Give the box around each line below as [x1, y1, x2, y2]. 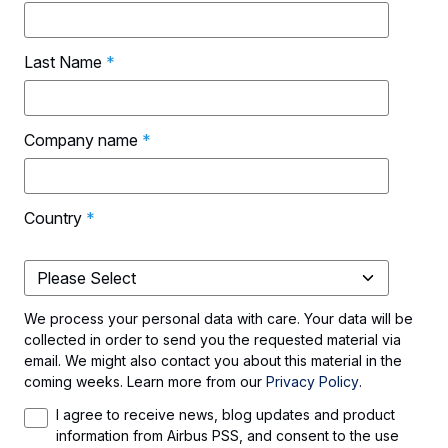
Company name [24, 130, 138, 151]
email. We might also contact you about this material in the [24, 352, 402, 370]
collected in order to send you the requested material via [24, 331, 401, 349]
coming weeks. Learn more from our [24, 373, 266, 391]
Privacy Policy [266, 373, 359, 391]
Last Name [24, 52, 102, 73]
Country [24, 208, 82, 229]
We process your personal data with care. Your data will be [24, 310, 413, 328]
